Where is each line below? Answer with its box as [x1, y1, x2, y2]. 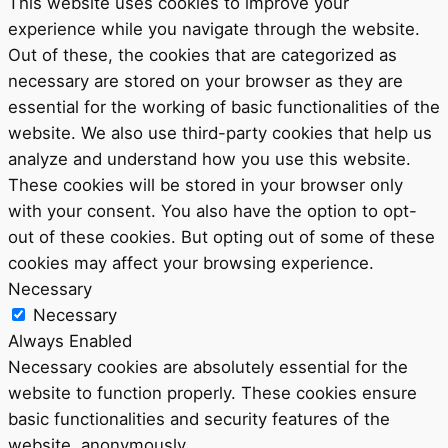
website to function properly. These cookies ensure [8, 383, 417, 404]
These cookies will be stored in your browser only [8, 175, 403, 196]
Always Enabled [8, 331, 132, 352]
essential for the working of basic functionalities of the [8, 97, 440, 118]
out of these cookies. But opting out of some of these [8, 227, 435, 248]
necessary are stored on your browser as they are [8, 71, 403, 92]
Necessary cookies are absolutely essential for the [8, 357, 408, 378]
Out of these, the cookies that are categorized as [8, 45, 397, 66]
